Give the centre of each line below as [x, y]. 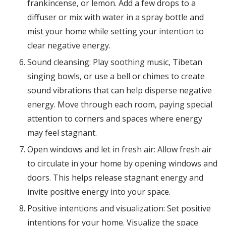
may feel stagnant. [62, 133]
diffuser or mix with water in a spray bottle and [115, 17]
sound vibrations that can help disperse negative [119, 91]
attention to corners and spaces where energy [115, 119]
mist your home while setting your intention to [115, 32]
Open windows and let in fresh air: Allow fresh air [119, 150]
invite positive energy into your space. [99, 192]
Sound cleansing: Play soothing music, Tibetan [115, 62]
